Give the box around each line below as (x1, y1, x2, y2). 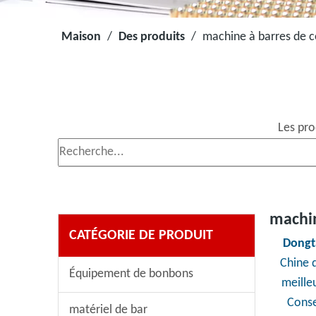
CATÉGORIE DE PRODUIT (69, 229, 213, 243)
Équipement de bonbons (69, 267, 193, 281)
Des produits (119, 30, 185, 44)
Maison (61, 30, 101, 44)
